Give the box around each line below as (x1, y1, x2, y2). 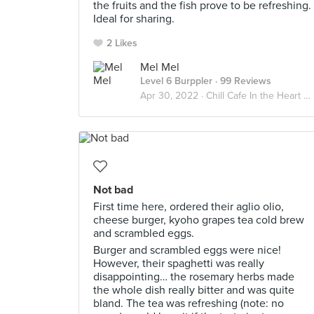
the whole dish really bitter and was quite (93, 283, 294, 297)
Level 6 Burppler (140, 75, 212, 87)
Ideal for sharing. (93, 12, 175, 26)
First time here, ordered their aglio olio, (93, 200, 284, 214)
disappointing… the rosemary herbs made (93, 270, 294, 284)
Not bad (93, 183, 133, 197)
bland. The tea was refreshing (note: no (93, 296, 284, 310)
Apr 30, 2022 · (140, 90, 206, 102)
